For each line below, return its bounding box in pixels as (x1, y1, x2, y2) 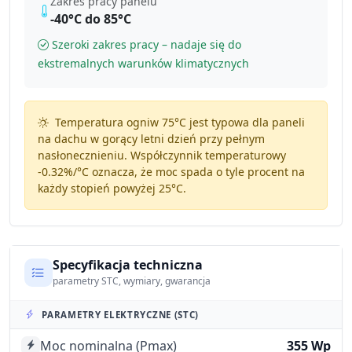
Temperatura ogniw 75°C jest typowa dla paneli (51, 115, 305, 130)
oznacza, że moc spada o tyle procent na (88, 164, 305, 180)
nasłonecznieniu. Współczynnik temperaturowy (37, 148, 286, 163)
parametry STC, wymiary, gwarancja (52, 274, 211, 288)
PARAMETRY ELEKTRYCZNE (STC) (42, 308, 200, 321)
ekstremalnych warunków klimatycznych (38, 56, 250, 71)
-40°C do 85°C (50, 10, 132, 28)
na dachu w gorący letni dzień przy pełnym (37, 131, 265, 147)
